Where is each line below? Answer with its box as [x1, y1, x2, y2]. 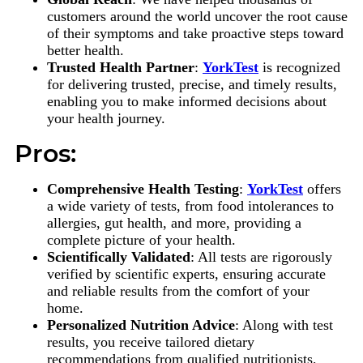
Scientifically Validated [47, 248, 190, 265]
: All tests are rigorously [190, 248, 332, 265]
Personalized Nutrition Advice [47, 316, 235, 333]
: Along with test [235, 316, 333, 333]
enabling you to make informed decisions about [47, 92, 327, 109]
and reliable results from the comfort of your [47, 282, 310, 299]
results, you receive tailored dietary [47, 333, 254, 350]
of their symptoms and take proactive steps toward [47, 24, 344, 41]
